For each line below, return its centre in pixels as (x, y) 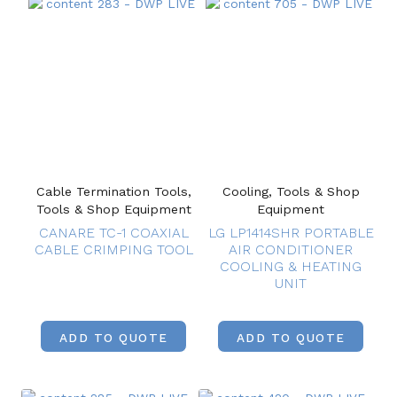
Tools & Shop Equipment (113, 209)
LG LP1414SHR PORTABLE (291, 233)
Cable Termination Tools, (113, 191)
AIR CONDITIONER (291, 250)
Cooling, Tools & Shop (291, 191)
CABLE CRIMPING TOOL (113, 250)
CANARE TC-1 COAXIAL (113, 233)
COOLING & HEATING (291, 267)
